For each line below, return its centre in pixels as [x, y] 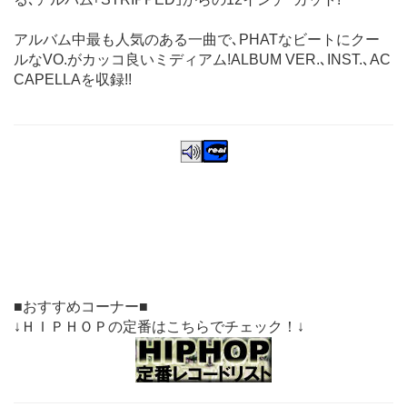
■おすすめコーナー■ [81, 306]
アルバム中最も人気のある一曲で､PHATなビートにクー [197, 39]
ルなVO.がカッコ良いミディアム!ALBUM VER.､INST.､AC [202, 59]
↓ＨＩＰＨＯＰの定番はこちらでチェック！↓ [159, 326]
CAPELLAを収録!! [73, 79]
